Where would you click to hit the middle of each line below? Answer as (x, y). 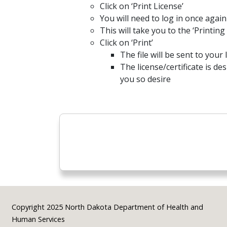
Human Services (38, 219)
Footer (35, 202)
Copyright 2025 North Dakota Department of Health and (107, 207)
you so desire (145, 79)
